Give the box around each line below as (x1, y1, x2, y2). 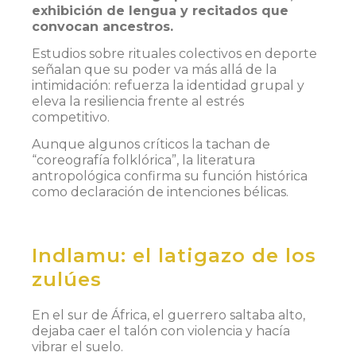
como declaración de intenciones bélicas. (32, 184, 288, 200)
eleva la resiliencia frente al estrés (32, 94, 244, 110)
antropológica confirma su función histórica (32, 168, 308, 184)
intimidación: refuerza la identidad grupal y (32, 78, 304, 94)
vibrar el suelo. (32, 339, 123, 354)
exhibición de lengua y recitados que (32, 2, 288, 18)
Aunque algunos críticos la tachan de (32, 137, 270, 153)
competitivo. (32, 110, 110, 126)
